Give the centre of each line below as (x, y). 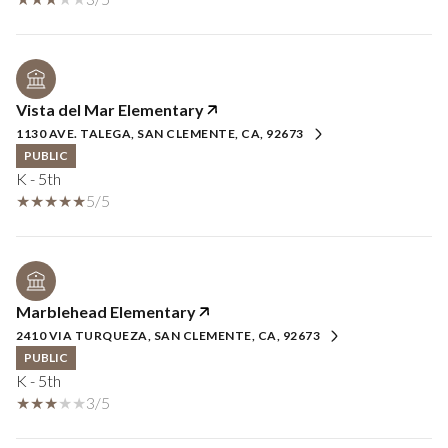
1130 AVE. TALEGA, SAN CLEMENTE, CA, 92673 (160, 134)
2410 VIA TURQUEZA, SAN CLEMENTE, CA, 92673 (168, 336)
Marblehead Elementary (106, 312)
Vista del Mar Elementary (110, 110)
